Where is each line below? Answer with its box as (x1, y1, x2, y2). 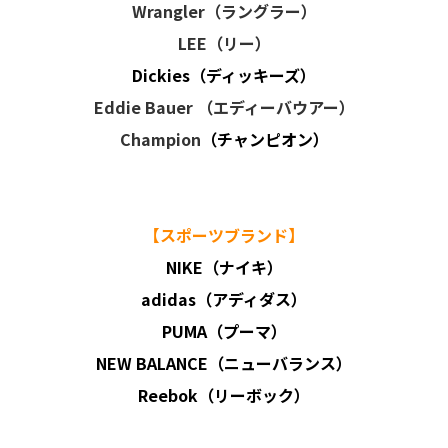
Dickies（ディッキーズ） (132, 63, 316, 87)
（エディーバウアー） (196, 95, 355, 119)
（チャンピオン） (200, 127, 329, 151)
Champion (119, 127, 201, 151)
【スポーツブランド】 (144, 223, 304, 247)
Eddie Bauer (93, 95, 193, 119)
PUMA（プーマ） (161, 319, 287, 343)
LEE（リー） (177, 31, 271, 55)
